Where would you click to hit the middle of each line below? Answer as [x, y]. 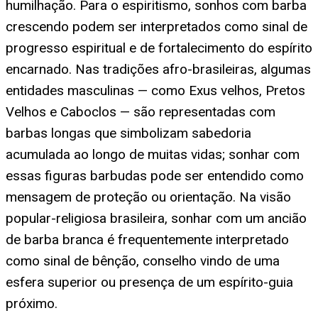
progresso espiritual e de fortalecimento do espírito [159, 48]
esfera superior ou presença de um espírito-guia [149, 282]
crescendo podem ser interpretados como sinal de [157, 26]
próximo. [32, 303]
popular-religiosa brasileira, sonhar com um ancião [156, 218]
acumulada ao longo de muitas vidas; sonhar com [153, 154]
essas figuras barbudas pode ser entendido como [155, 175]
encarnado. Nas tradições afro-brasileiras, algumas [158, 69]
